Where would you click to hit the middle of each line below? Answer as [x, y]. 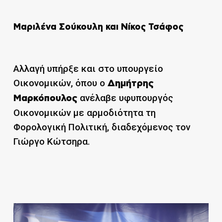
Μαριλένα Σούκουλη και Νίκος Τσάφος [98, 27]
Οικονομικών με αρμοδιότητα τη [84, 113]
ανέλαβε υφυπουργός [125, 98]
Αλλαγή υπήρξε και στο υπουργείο [88, 69]
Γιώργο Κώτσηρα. [52, 142]
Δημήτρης [130, 84]
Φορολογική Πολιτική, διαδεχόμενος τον [102, 127]
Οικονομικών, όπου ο [60, 83]
